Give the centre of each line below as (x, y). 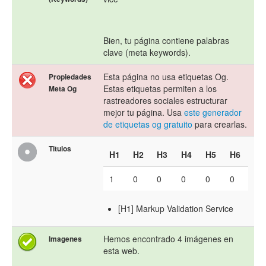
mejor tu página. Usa (144, 113)
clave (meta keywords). (147, 53)
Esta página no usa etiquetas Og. (166, 77)
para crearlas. (220, 124)
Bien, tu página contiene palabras (166, 41)
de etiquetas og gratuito (148, 124)
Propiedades (70, 77)
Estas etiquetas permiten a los (160, 89)
